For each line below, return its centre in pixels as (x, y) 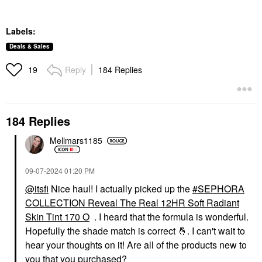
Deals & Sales (30, 46)
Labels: (21, 31)
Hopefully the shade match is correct (101, 230)
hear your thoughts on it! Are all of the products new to (136, 244)
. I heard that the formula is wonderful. (170, 216)
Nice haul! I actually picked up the (120, 188)
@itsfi (37, 188)
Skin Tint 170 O (57, 216)
